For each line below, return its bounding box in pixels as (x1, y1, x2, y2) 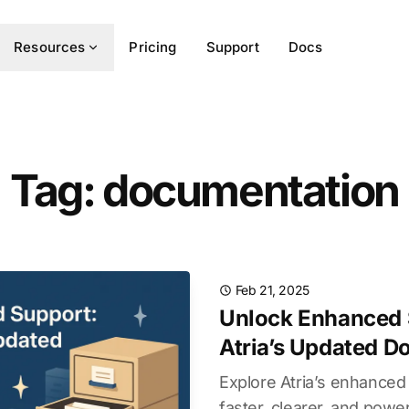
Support (205, 38, 259, 56)
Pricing (129, 38, 177, 56)
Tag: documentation (10, 163, 399, 217)
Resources (14, 38, 86, 56)
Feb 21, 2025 (235, 282, 309, 298)
